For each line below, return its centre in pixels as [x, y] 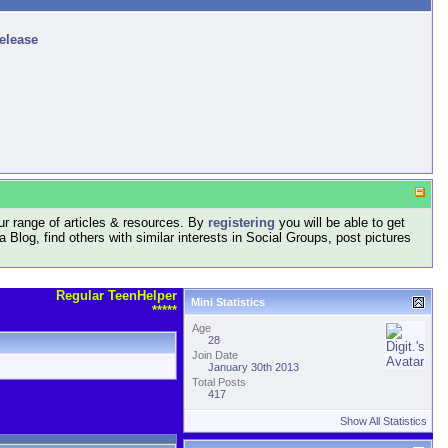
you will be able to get [340, 222]
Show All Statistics [383, 421]
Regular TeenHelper [116, 295]
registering [241, 222]
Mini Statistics [228, 302]
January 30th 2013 [253, 367]
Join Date [215, 355]
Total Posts [219, 382]
